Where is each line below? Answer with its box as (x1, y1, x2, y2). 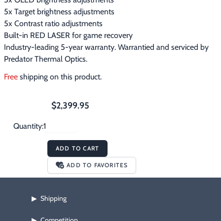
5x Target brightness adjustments (4, 7, 114, 17)
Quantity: (13, 121, 43, 131)
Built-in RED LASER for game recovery (4, 31, 133, 40)
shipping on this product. (18, 72, 102, 82)
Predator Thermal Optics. (4, 54, 87, 64)
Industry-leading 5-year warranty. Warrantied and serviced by (4, 42, 209, 52)
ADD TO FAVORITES (67, 161, 128, 169)
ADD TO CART (56, 145, 100, 152)
